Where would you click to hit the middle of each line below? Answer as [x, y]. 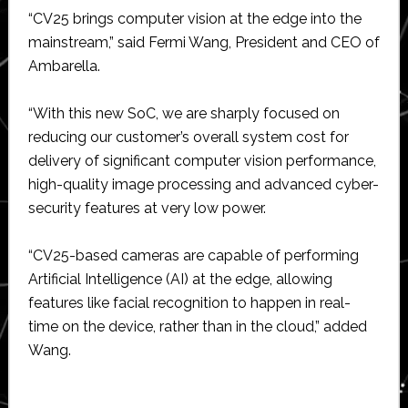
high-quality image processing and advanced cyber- [203, 184]
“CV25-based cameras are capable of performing [193, 255]
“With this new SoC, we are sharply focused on [184, 113]
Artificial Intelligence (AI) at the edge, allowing [180, 279]
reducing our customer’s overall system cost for [188, 137]
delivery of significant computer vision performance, [202, 160]
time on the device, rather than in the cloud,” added [197, 326]
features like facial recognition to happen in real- [189, 302]
